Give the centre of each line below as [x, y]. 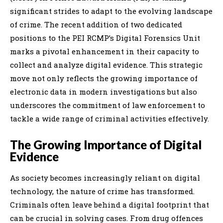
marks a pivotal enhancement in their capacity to [105, 51]
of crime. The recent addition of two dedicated [96, 24]
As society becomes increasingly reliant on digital [105, 177]
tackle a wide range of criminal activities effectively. [110, 118]
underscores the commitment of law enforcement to [108, 105]
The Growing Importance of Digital [106, 144]
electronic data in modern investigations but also [104, 91]
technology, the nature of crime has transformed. [102, 191]
